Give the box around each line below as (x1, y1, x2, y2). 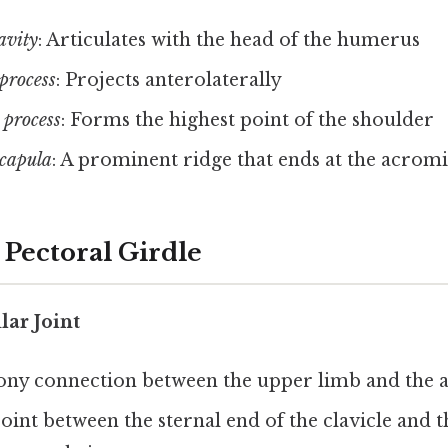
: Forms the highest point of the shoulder (60, 109, 434, 132)
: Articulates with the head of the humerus (37, 29, 420, 52)
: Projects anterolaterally (55, 69, 282, 92)
